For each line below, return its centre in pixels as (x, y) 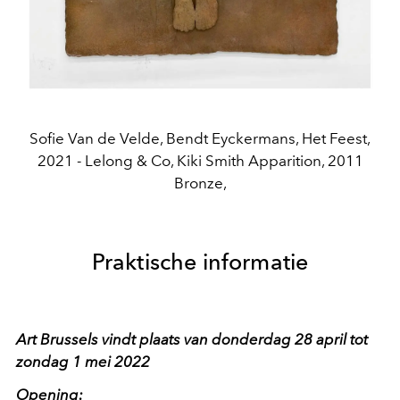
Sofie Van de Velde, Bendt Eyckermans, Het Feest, (200, 138)
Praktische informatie (200, 261)
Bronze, (200, 183)
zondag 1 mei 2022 (83, 361)
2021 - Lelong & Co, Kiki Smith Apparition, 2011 (200, 160)
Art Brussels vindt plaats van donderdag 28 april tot (192, 339)
